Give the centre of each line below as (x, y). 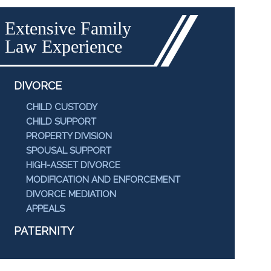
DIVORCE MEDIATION (71, 194)
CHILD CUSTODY (62, 107)
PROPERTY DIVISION (69, 136)
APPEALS (45, 209)
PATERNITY (44, 231)
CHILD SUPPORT (61, 122)
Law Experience (64, 46)
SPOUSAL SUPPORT (69, 151)
